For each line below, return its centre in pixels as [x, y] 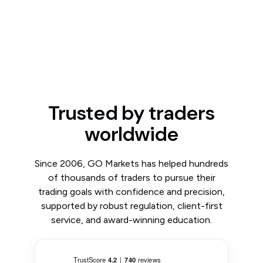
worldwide [131, 134]
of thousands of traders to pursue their [131, 178]
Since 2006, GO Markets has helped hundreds [131, 163]
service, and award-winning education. [131, 220]
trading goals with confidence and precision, [131, 192]
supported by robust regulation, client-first [131, 206]
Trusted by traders [131, 113]
